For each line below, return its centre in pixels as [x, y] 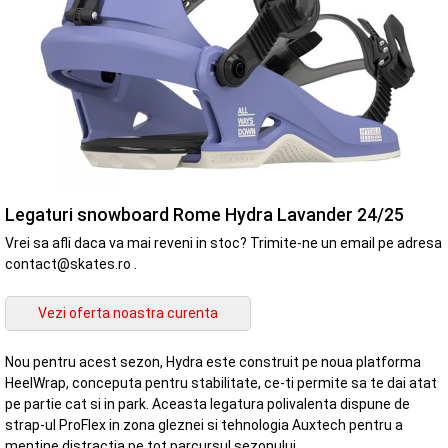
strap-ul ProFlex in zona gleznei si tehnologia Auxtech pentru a [204, 425]
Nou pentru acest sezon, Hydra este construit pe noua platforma [213, 362]
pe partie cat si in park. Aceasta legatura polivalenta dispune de [207, 404]
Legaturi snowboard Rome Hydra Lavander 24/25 [204, 214]
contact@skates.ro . [71, 263]
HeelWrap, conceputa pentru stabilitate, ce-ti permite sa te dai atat [221, 383]
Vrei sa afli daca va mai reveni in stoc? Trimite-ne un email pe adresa [223, 242]
